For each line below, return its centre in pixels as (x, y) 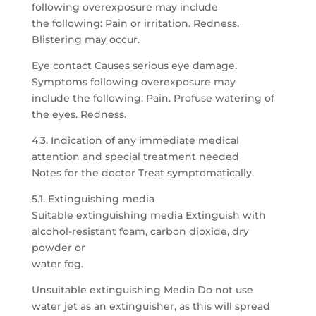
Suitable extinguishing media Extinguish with (148, 215)
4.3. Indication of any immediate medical (135, 140)
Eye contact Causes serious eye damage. (134, 66)
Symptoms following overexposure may (133, 82)
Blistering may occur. (85, 39)
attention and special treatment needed (135, 157)
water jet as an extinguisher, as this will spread (151, 306)
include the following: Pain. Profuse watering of (153, 98)
